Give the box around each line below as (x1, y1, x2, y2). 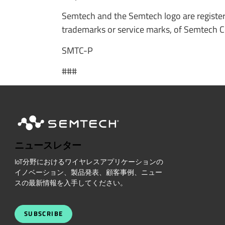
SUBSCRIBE (24, 208, 63, 218)
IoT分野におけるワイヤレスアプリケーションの (14, 156, 163, 168)
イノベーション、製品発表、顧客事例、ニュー (14, 167, 162, 178)
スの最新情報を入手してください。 (14, 177, 127, 189)
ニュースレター (14, 138, 81, 153)
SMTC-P (61, 43, 93, 57)
